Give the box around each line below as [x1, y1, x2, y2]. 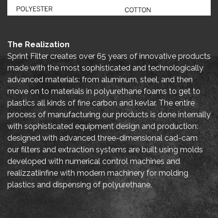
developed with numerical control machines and [7, 156, 180, 166]
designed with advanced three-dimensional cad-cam [7, 133, 198, 143]
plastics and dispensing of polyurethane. [7, 180, 152, 189]
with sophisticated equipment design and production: [7, 121, 198, 131]
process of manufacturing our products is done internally [7, 109, 211, 119]
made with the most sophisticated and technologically [7, 63, 203, 73]
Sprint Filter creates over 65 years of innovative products [7, 51, 211, 61]
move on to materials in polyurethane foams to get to [7, 86, 200, 96]
